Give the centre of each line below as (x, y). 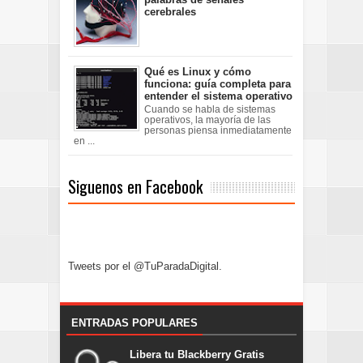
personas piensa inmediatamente (218, 130)
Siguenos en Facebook (135, 186)
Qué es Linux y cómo (198, 72)
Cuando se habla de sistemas (210, 109)
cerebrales (170, 12)
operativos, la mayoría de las (207, 120)
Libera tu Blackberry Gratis (197, 355)
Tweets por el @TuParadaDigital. (145, 266)
